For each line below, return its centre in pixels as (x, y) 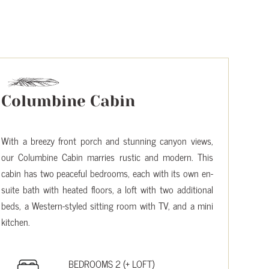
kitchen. (16, 221)
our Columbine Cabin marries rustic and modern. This (107, 156)
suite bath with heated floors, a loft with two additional (107, 189)
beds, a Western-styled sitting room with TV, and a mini (107, 205)
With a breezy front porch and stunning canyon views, (107, 140)
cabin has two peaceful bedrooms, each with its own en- (107, 173)
